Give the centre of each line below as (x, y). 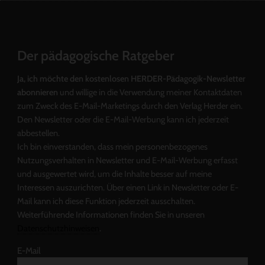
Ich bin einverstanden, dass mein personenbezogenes (112, 147)
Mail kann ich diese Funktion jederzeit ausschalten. (106, 201)
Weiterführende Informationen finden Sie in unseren (111, 215)
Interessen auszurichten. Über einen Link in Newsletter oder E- (127, 188)
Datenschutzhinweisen (58, 229)
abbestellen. (38, 133)
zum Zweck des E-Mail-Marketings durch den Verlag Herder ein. (130, 106)
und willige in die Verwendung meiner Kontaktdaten (150, 93)
